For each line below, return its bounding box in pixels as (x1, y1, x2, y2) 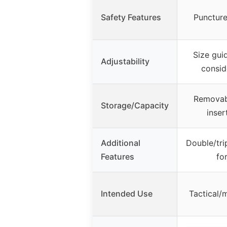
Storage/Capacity (101, 100, 169, 110)
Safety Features (101, 12, 161, 22)
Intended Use (101, 188, 153, 199)
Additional (101, 137, 140, 148)
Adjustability (101, 56, 149, 66)
